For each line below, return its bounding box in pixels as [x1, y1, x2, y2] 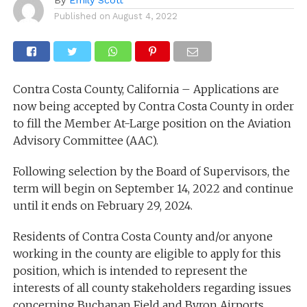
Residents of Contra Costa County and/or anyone [12, 229, 273, 243]
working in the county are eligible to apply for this [12, 246, 281, 260]
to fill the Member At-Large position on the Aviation [12, 116, 291, 130]
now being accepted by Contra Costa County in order [12, 99, 294, 113]
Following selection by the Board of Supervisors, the [12, 164, 290, 178]
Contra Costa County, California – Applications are [12, 82, 279, 96]
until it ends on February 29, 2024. [12, 198, 193, 212]
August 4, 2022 [112, 10, 177, 21]
